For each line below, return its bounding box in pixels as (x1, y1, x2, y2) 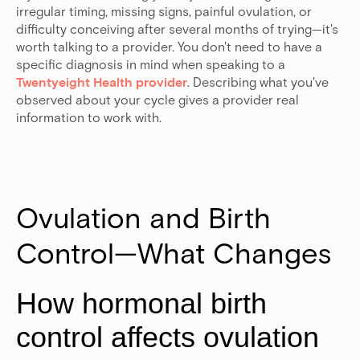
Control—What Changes (16, 235, 331, 270)
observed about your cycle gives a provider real (16, 92, 299, 108)
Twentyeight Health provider (16, 74, 187, 90)
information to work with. (16, 109, 162, 125)
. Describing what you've (187, 74, 329, 90)
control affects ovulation (16, 321, 319, 354)
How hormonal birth (16, 287, 267, 321)
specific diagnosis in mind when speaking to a (16, 56, 285, 72)
